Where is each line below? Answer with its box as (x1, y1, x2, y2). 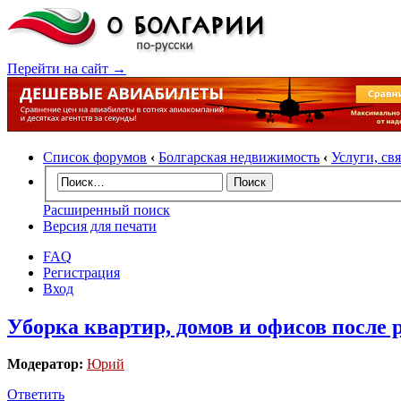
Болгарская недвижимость (158, 149, 320, 165)
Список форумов (43, 149, 147, 165)
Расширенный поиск (43, 201, 170, 218)
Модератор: (7, 356, 83, 372)
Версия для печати (43, 218, 157, 234)
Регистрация (43, 264, 120, 280)
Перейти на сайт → (7, 61, 126, 76)
